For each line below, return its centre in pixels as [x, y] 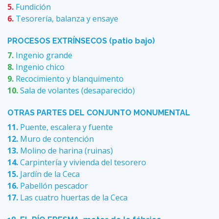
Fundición [33, 7]
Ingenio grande [44, 55]
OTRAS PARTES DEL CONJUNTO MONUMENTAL [99, 113]
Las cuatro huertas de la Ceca [74, 198]
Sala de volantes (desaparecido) [77, 91]
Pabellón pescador [54, 186]
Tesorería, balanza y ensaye [67, 19]
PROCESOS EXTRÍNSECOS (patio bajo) [81, 41]
